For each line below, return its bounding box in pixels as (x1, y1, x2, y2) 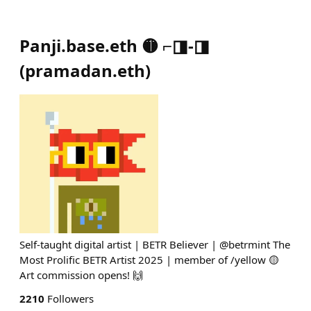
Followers (44, 292, 94, 305)
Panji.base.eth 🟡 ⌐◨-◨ (19, 34, 210, 57)
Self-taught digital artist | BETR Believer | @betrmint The (19, 237, 290, 251)
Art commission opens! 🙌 (19, 268, 143, 282)
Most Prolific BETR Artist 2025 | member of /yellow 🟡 (19, 253, 279, 267)
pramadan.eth (25, 59, 145, 82)
